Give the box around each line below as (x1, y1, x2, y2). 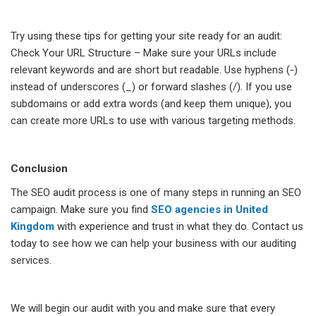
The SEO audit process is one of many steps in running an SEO (11, 186, 301, 200)
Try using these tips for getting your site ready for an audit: (11, 30, 282, 43)
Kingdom (11, 220, 57, 233)
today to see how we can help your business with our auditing (11, 237, 296, 250)
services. (11, 254, 51, 267)
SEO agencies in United (151, 203, 268, 217)
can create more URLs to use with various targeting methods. (11, 114, 296, 128)
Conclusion (11, 162, 68, 176)
